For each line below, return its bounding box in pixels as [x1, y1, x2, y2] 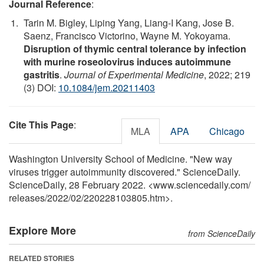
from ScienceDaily [188, 227, 255, 239]
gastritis [24, 67, 60, 81]
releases [9, 190, 45, 204]
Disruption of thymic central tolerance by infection [24, 41, 246, 55]
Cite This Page [9, 117, 74, 131]
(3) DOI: [24, 80, 58, 94]
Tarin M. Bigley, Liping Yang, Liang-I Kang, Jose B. [24, 15, 234, 29]
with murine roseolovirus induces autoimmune [24, 54, 231, 68]
